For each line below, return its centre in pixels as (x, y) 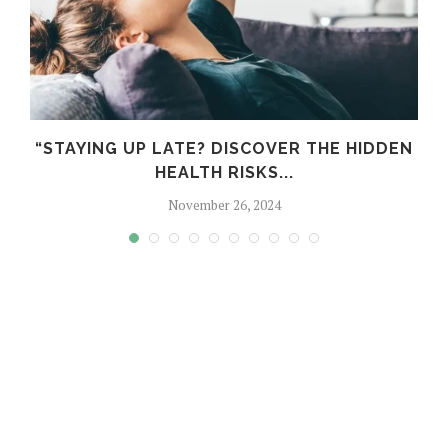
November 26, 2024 (224, 205)
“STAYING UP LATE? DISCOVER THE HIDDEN (224, 149)
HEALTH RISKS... (224, 173)
